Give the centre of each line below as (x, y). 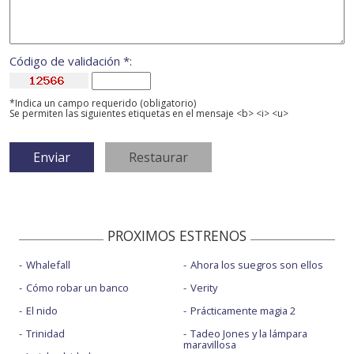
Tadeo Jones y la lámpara (249, 334)
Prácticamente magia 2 (243, 311)
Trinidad (45, 334)
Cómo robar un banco (77, 288)
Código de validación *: (71, 61)
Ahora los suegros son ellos (256, 265)
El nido (42, 311)
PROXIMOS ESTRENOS (177, 236)
